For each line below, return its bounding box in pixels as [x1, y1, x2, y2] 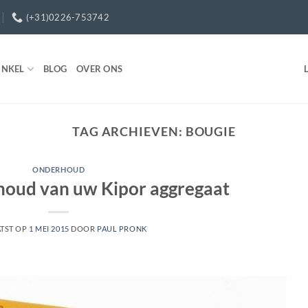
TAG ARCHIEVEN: [71, 124, 186, 139]
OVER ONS [76, 63, 123, 74]
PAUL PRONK [97, 223, 147, 233]
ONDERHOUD [32, 165, 85, 175]
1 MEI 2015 [29, 223, 69, 233]
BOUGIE [185, 124, 236, 139]
